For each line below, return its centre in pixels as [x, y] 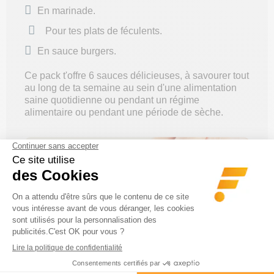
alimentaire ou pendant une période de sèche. [124, 113]
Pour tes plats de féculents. [103, 31]
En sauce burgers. [77, 51]
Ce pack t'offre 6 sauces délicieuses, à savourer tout [137, 76]
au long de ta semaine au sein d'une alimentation [131, 88]
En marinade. [66, 10]
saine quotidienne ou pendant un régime [112, 100]
